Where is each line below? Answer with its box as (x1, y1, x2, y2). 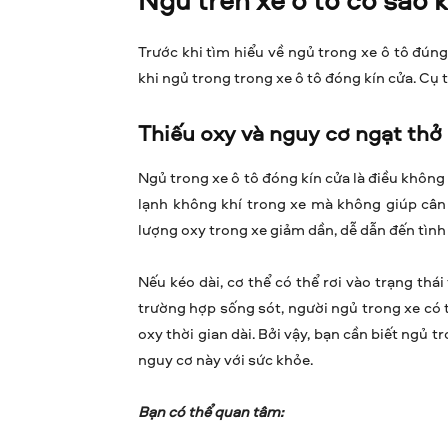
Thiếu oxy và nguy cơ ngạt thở (138, 118, 442, 149)
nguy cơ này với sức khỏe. (138, 349, 313, 371)
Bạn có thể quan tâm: (138, 401, 283, 423)
